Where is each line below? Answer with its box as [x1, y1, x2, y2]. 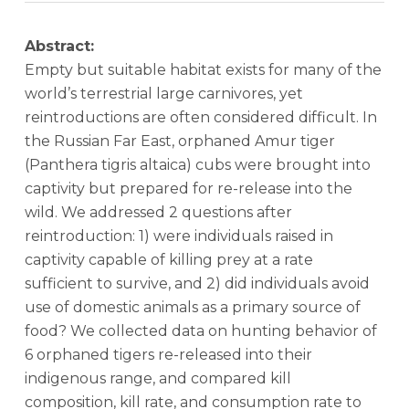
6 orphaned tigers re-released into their [24, 346, 312, 363]
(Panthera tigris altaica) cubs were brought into [24, 156, 371, 173]
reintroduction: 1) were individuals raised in [24, 227, 333, 245]
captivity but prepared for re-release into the [24, 180, 352, 197]
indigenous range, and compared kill [24, 370, 291, 387]
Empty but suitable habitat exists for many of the [24, 61, 382, 79]
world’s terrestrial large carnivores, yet [24, 85, 303, 102]
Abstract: [24, 37, 94, 55]
